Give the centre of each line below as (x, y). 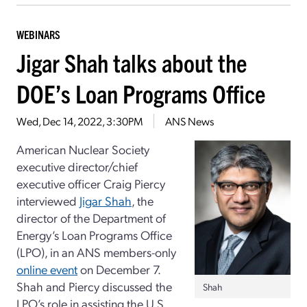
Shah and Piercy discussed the (94, 286)
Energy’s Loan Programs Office (94, 234)
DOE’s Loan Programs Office (141, 93)
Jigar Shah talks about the (132, 62)
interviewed (48, 200)
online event (47, 269)
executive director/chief (77, 166)
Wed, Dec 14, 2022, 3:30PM (79, 121)
